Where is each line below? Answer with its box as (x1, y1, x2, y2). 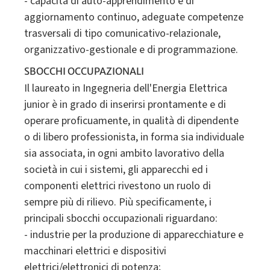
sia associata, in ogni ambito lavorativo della (24, 145, 224, 161)
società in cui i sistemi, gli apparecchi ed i (24, 162, 208, 177)
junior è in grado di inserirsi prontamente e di (24, 96, 226, 112)
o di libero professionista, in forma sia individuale (24, 129, 244, 145)
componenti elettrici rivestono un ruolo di (24, 178, 211, 193)
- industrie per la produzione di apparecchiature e (24, 227, 243, 242)
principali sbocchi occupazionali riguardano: (24, 210, 218, 226)
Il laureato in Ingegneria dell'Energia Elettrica (24, 80, 227, 96)
